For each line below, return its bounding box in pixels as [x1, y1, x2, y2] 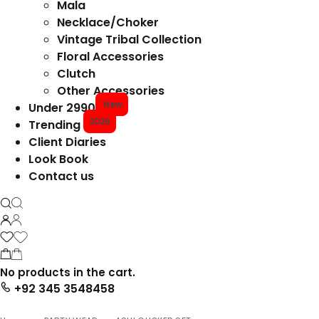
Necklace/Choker [57, 14, 159, 31]
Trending [28, 117, 83, 133]
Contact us [28, 168, 94, 184]
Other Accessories [57, 83, 164, 99]
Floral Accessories [57, 48, 164, 65]
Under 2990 [28, 100, 95, 116]
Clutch [57, 66, 95, 82]
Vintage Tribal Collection [57, 31, 202, 48]
